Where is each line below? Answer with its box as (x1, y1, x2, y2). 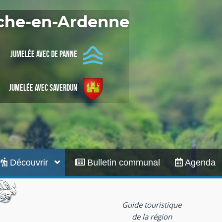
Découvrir (7, 158, 51, 167)
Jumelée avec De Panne (10, 49, 77, 59)
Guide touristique (122, 200, 181, 210)
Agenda (183, 158, 216, 167)
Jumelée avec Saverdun (9, 83, 77, 93)
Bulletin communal (85, 158, 160, 167)
